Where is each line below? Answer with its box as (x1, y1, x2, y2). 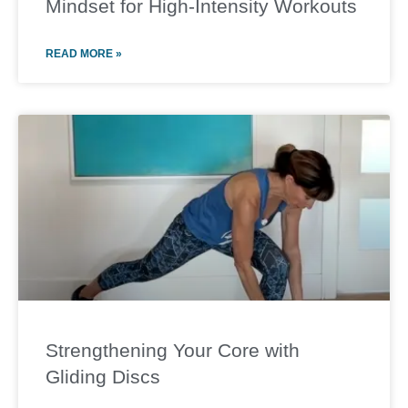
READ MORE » (46, 47, 122, 60)
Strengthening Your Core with (46, 340, 300, 361)
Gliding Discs (46, 366, 160, 387)
